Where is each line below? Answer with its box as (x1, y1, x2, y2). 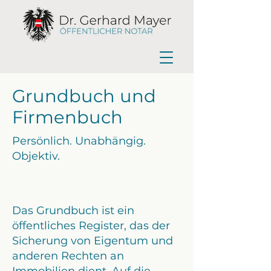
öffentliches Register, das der (12, 219, 170, 232)
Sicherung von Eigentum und (12, 234, 173, 247)
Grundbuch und (12, 85, 156, 106)
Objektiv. (12, 149, 60, 163)
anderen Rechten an (12, 249, 124, 263)
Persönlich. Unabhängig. (12, 134, 146, 148)
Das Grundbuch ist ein (12, 204, 134, 217)
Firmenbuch (12, 106, 123, 128)
